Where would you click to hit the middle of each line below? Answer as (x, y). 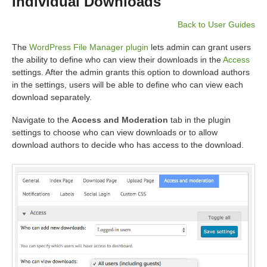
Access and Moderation (120, 119)
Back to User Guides (216, 24)
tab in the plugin (199, 119)
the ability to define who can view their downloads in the (117, 59)
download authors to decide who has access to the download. (128, 145)
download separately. (52, 97)
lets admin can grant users (200, 47)
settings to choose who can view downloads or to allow (115, 132)
